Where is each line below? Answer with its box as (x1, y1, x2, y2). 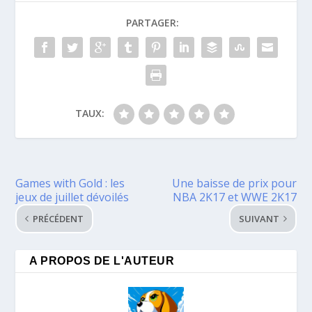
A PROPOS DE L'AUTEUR (29, 255, 175, 267)
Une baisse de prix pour (171, 175, 297, 192)
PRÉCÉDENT (33, 212, 84, 226)
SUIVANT (238, 212, 279, 226)
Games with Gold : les (15, 175, 125, 192)
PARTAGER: (126, 16, 179, 30)
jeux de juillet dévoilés (15, 189, 130, 205)
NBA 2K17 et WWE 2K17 (172, 189, 297, 205)
